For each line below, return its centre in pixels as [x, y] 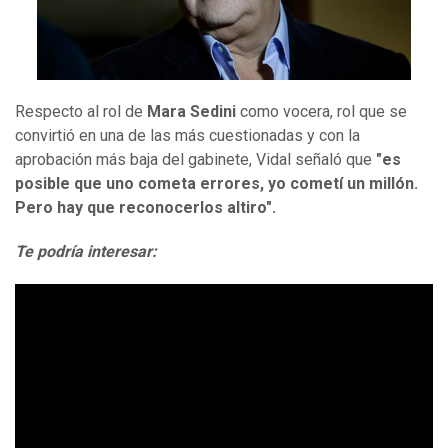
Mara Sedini [191, 112]
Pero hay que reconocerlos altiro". [145, 208]
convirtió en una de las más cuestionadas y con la [187, 136]
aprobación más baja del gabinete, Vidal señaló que [193, 160]
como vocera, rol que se [323, 112]
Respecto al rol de [79, 112]
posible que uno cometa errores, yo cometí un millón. [216, 184]
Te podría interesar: [86, 252]
